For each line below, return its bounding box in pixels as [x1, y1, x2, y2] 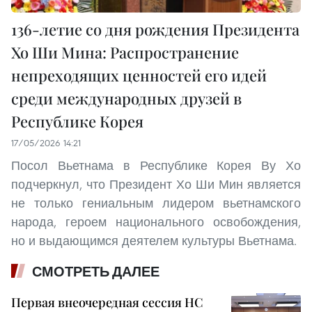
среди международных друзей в [11, 87, 242, 109]
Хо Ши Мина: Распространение [11, 41, 239, 63]
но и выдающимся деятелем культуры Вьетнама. [11, 232, 297, 249]
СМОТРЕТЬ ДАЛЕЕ [32, 263, 159, 280]
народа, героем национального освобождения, [11, 213, 301, 230]
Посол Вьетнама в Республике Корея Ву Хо [11, 157, 301, 173]
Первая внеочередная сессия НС [11, 293, 203, 311]
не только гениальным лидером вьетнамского [11, 194, 301, 211]
